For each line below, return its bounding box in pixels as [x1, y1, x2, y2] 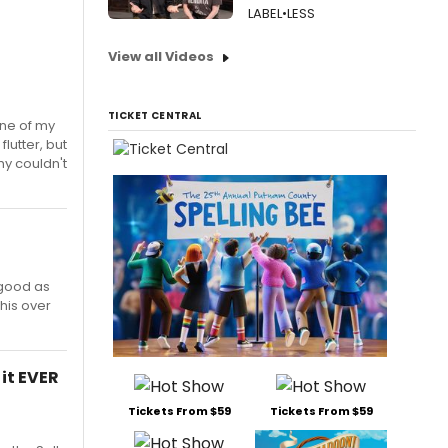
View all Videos [108, 47, 214, 66]
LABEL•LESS [248, 4, 315, 23]
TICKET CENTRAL [108, 108, 202, 123]
